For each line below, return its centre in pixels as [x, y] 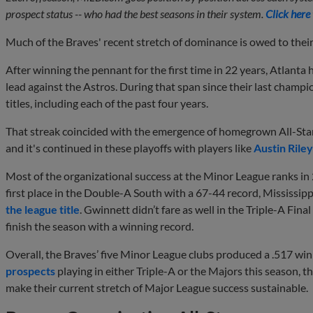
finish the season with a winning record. [100, 226]
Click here [288, 13]
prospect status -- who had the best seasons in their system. [134, 13]
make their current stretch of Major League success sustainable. [157, 287]
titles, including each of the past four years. [107, 103]
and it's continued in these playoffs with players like [130, 147]
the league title [43, 209]
